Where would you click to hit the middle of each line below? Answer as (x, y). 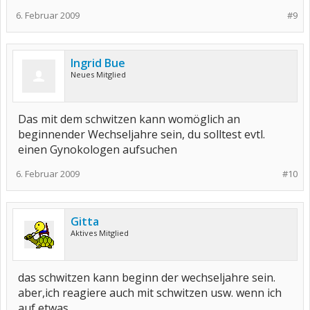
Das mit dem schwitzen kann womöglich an (129, 119)
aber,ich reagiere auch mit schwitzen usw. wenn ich (150, 293)
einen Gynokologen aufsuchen (98, 149)
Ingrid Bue (98, 63)
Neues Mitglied (98, 74)
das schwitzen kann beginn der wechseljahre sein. (147, 277)
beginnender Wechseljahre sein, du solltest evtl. (142, 134)
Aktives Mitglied (100, 233)
